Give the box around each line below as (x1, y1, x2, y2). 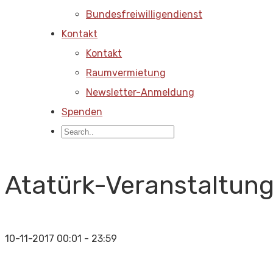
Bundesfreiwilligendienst (86, 9, 203, 20)
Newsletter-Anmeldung (86, 87, 195, 98)
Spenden (62, 106, 103, 118)
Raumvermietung (86, 67, 166, 79)
